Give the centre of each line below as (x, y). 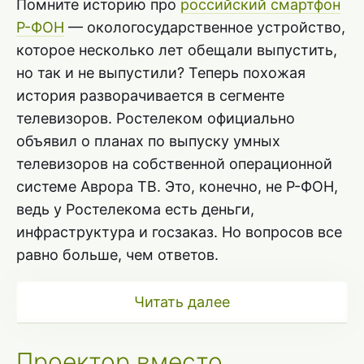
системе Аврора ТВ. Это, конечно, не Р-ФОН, (177, 186)
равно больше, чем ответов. (117, 254)
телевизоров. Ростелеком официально (156, 118)
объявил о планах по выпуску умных (148, 141)
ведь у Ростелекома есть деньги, (135, 209)
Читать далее (182, 301)
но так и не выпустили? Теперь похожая (161, 72)
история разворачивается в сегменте (150, 95)
